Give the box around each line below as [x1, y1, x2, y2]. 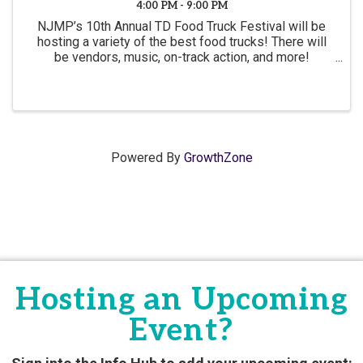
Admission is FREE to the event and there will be [44, 64, 319, 80]
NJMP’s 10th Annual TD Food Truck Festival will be [37, 18, 326, 34]
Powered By [110, 150, 184, 166]
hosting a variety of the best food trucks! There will [36, 33, 327, 49]
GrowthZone [183, 150, 253, 166]
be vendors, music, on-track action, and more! [53, 49, 310, 65]
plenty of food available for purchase [77, 79, 286, 96]
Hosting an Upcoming [15, 282, 348, 319]
